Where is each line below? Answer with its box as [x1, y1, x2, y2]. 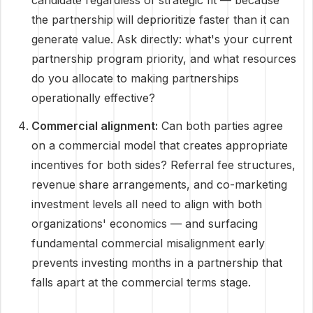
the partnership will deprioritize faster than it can [31, 13, 289, 27]
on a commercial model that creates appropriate [31, 138, 288, 152]
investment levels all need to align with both [31, 197, 262, 211]
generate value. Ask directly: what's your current [31, 32, 292, 46]
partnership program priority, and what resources [31, 52, 296, 66]
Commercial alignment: [31, 119, 158, 133]
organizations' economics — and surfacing [31, 217, 258, 231]
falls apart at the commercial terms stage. [31, 275, 251, 289]
